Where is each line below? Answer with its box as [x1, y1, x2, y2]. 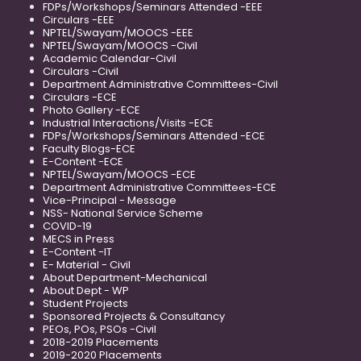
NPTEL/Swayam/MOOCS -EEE [43, 25, 193, 41]
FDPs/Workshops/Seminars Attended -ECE [43, 128, 265, 144]
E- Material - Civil [43, 257, 131, 273]
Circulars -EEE [43, 12, 114, 28]
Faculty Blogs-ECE [43, 141, 135, 157]
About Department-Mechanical [43, 270, 207, 286]
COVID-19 [43, 218, 92, 234]
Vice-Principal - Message [43, 193, 176, 209]
